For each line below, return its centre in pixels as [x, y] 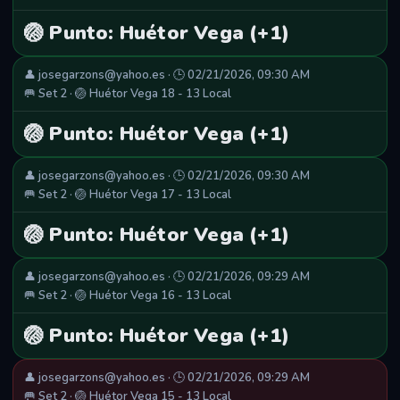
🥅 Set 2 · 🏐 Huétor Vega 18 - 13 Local [128, 94]
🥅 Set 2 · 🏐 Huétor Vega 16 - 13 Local [128, 296]
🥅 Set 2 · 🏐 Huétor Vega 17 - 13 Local [128, 195]
